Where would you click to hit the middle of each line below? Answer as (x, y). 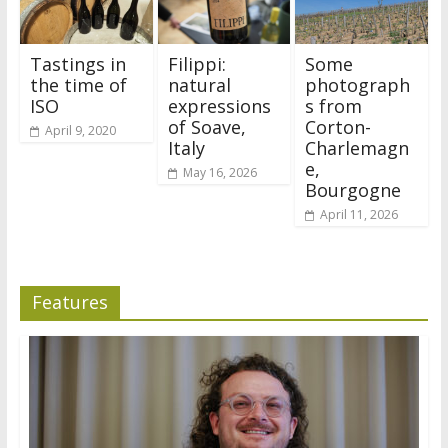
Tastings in (77, 64)
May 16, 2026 (219, 173)
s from (334, 106)
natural (199, 85)
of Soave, (206, 127)
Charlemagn (357, 148)
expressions (219, 106)
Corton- (338, 127)
